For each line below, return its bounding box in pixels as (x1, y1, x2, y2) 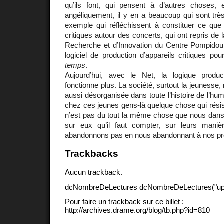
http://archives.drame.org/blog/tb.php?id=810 (65, 206, 210, 215)
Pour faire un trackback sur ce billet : (65, 197, 184, 206)
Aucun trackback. (65, 167, 122, 176)
